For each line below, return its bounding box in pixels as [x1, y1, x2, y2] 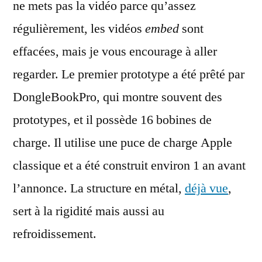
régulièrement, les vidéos [13, 20, 145, 37]
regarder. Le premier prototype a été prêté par [13, 66, 244, 82]
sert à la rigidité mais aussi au [13, 203, 164, 219]
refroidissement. [13, 226, 96, 242]
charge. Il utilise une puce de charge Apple [13, 135, 232, 151]
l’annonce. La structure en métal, [13, 180, 185, 196]
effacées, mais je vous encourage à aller [13, 43, 217, 60]
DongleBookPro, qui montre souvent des [13, 89, 222, 105]
